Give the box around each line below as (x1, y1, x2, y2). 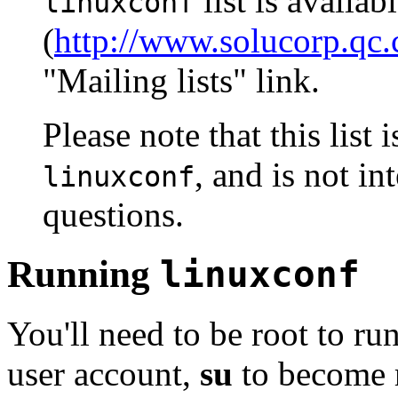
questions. (43, 195, 184, 234)
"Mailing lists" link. (43, 60, 320, 99)
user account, (7, 354, 200, 393)
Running (7, 252, 160, 295)
